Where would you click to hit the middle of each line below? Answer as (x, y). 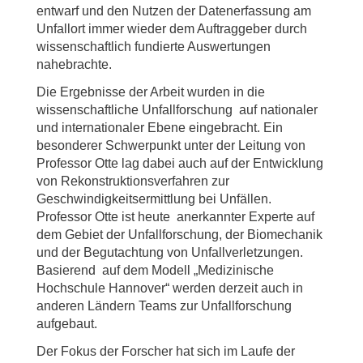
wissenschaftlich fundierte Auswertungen (154, 47)
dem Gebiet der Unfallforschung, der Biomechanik (179, 235)
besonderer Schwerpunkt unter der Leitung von (171, 145)
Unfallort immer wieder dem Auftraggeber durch (173, 29)
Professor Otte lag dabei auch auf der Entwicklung (180, 163)
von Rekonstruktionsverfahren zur (133, 181)
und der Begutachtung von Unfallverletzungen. (170, 252)
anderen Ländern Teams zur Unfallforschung (164, 306)
